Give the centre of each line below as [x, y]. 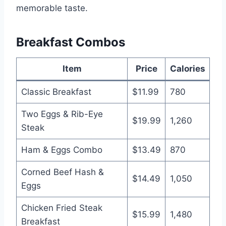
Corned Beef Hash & [62, 172]
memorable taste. [52, 8]
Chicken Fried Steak [62, 208]
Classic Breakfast [56, 92]
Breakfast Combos [71, 42]
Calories [187, 68]
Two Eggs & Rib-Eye [62, 114]
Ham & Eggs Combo [62, 150]
